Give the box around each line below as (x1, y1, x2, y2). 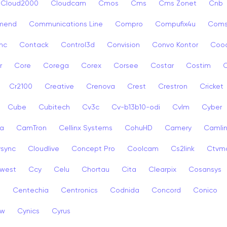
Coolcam (127, 145, 159, 153)
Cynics (17, 207, 40, 215)
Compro (115, 20, 143, 28)
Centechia (13, 186, 49, 194)
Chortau (82, 166, 109, 173)
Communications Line (29, 20, 103, 28)
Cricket (200, 83, 223, 90)
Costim (186, 62, 211, 69)
